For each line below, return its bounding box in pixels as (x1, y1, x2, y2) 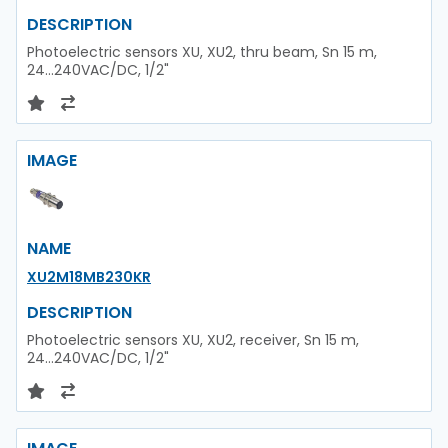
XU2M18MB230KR (27, 266, 151, 287)
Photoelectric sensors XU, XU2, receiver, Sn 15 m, (27, 329, 359, 350)
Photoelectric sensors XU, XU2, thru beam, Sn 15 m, (27, 41, 377, 62)
